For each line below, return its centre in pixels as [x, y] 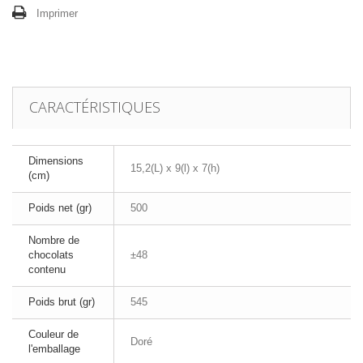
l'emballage [54, 349]
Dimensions [56, 161]
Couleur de [53, 335]
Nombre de [54, 241]
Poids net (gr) [60, 208]
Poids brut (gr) [62, 302]
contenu [47, 270]
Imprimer [57, 14]
